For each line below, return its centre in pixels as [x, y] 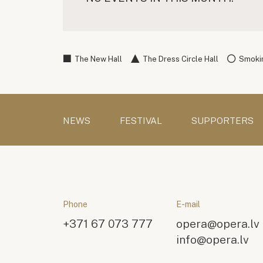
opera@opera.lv [218, 224]
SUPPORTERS [222, 121]
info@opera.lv [213, 240]
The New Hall [98, 59]
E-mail [188, 204]
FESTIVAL [141, 121]
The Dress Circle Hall [181, 59]
